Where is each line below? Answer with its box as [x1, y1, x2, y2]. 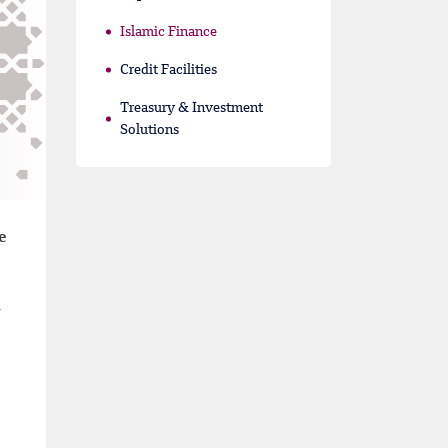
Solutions [120, 123, 179, 137]
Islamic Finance [120, 25, 217, 39]
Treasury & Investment [120, 101, 263, 115]
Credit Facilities [120, 63, 217, 77]
